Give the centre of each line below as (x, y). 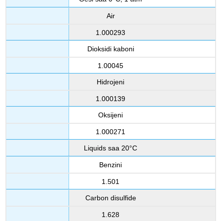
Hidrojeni (110, 82)
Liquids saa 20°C (110, 148)
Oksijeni (110, 115)
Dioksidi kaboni (110, 49)
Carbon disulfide (110, 198)
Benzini (110, 165)
